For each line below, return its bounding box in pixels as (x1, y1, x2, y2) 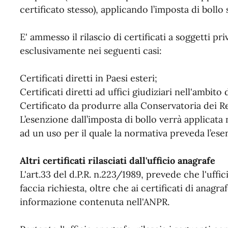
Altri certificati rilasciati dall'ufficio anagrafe (19, 155, 215, 167)
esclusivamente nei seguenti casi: (19, 45, 162, 57)
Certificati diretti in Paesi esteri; (19, 72, 157, 84)
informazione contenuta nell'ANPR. (19, 196, 169, 208)
